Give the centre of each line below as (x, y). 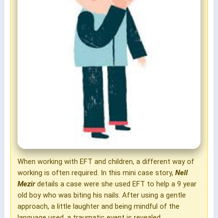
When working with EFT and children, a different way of (106, 161)
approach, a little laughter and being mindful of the (99, 206)
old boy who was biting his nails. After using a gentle (102, 195)
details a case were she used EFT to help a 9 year (116, 184)
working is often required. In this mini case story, (96, 173)
